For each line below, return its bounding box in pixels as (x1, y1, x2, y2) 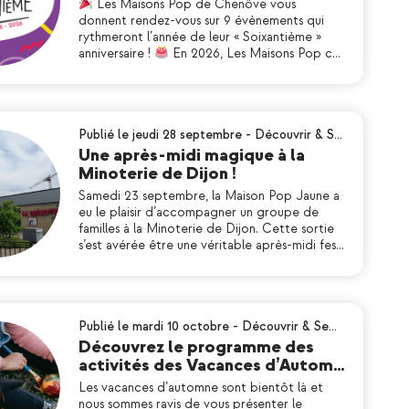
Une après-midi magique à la (79, 145, 305, 166)
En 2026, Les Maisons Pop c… (168, 46, 341, 61)
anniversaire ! (79, 46, 154, 61)
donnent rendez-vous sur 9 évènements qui (79, 13, 324, 28)
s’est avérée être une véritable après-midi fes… (79, 237, 344, 253)
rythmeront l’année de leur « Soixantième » (79, 29, 321, 45)
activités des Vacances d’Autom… (79, 355, 345, 376)
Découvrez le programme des (79, 337, 314, 358)
